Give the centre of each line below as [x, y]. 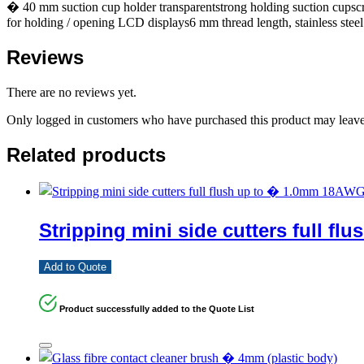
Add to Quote [75, 267]
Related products [86, 154]
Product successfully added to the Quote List [157, 309]
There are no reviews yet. [71, 92]
